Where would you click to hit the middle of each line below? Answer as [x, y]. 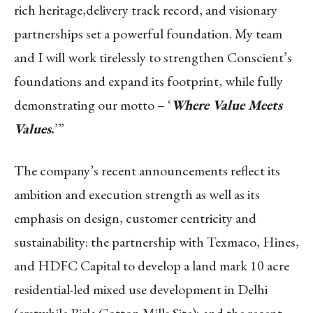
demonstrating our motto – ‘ [93, 104]
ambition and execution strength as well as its [137, 194]
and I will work [57, 57]
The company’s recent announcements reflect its [147, 170]
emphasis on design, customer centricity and [135, 218]
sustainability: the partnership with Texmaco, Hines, [156, 241]
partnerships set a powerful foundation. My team [148, 33]
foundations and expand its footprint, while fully [148, 81]
